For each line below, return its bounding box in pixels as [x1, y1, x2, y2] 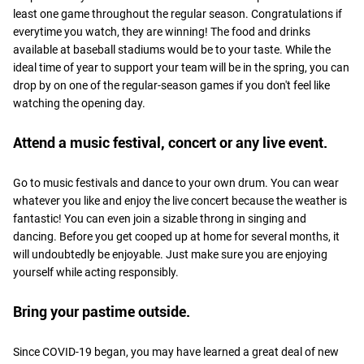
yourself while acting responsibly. [13, 265, 179, 279]
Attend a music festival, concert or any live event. [13, 133, 331, 151]
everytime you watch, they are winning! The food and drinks [13, 24, 310, 38]
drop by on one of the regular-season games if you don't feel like [13, 78, 330, 92]
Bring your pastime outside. [13, 302, 190, 320]
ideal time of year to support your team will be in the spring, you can [13, 60, 349, 74]
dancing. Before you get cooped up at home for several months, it [13, 229, 340, 243]
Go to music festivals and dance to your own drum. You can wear [13, 175, 339, 189]
